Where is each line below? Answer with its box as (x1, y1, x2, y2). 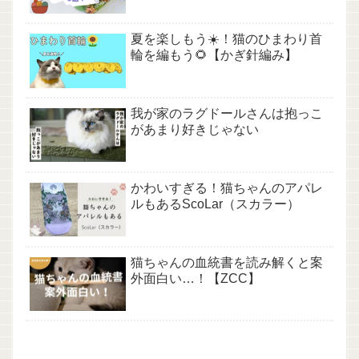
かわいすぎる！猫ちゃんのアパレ (131, 180, 323, 195)
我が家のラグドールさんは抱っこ (131, 106, 323, 120)
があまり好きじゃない (131, 122, 259, 136)
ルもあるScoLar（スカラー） (131, 196, 300, 211)
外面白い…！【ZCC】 (131, 271, 260, 285)
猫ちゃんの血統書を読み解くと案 (131, 255, 323, 269)
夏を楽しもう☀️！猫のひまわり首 (131, 32, 322, 46)
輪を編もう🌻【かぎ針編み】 (131, 48, 297, 62)
